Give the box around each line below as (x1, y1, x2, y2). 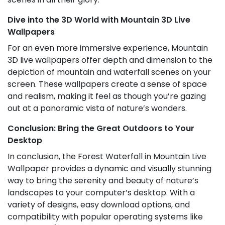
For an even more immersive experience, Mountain (8, 42, 208, 54)
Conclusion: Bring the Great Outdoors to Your (8, 123, 194, 135)
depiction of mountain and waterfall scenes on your (8, 66, 211, 78)
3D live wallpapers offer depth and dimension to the (8, 54, 212, 66)
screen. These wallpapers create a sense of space (8, 78, 207, 90)
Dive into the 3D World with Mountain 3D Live (8, 14, 190, 26)
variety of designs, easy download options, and (8, 199, 190, 211)
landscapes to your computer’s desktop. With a (8, 187, 195, 199)
